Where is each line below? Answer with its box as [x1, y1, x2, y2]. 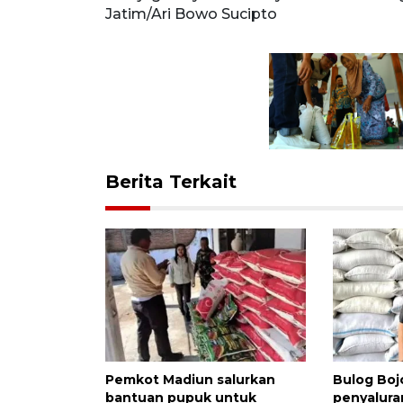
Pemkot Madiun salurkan [105, 372, 275, 389]
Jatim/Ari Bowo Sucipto [105, 5, 277, 22]
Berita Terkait [105, 170, 237, 193]
